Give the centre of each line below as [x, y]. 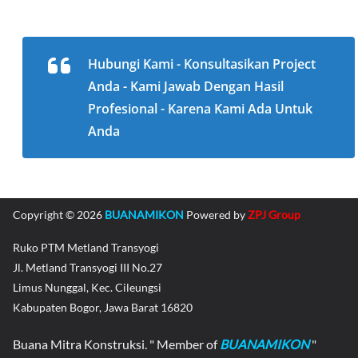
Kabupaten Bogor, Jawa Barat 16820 [103, 308]
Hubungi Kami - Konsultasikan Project [202, 64]
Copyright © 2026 [59, 215]
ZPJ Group [274, 215]
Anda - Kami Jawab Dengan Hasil [186, 87]
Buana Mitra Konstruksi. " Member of [116, 344]
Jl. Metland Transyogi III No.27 [88, 268]
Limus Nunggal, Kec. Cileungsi [87, 288]
